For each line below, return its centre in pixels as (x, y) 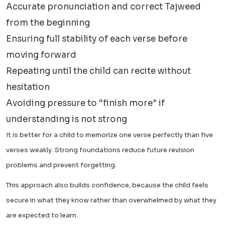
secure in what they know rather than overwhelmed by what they (111, 200)
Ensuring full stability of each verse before (97, 39)
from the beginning (48, 23)
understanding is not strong (67, 119)
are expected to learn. (42, 215)
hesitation (28, 87)
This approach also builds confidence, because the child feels (107, 185)
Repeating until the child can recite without (98, 71)
